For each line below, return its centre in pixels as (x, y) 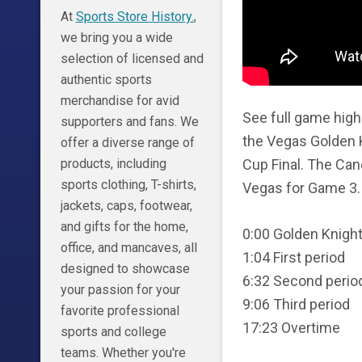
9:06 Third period (296, 304)
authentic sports (106, 80)
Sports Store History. (135, 17)
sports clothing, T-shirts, (128, 185)
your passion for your (120, 290)
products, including (113, 164)
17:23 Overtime (291, 328)
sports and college (113, 332)
